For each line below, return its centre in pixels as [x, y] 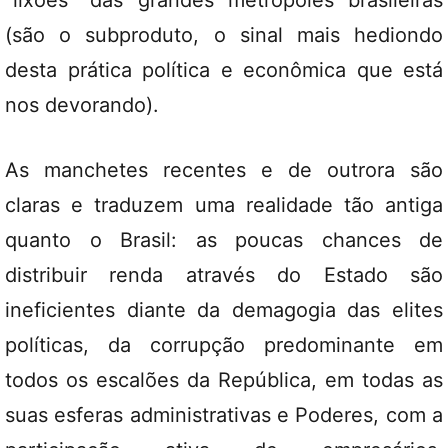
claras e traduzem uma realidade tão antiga [224, 205]
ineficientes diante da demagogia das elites [224, 310]
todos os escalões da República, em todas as [224, 380]
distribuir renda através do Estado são [224, 275]
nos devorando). [82, 105]
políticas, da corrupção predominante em [224, 345]
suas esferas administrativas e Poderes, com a [224, 415]
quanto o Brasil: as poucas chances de [224, 240]
